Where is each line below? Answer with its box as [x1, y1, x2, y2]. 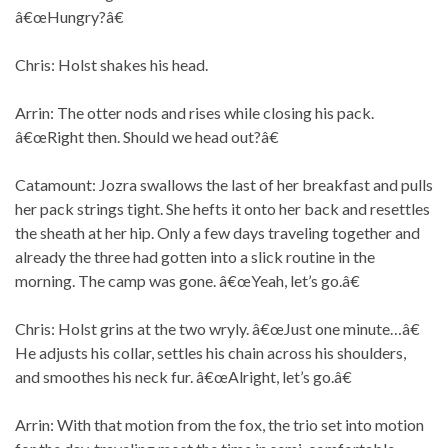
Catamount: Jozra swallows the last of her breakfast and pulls [15, 175, 433, 195]
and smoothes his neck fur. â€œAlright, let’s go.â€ [15, 367, 352, 387]
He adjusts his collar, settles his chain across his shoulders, [15, 343, 406, 363]
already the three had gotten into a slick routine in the [15, 247, 375, 267]
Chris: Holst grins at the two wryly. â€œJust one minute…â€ [15, 319, 420, 339]
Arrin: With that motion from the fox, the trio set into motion [15, 415, 424, 435]
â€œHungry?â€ [15, 7, 124, 27]
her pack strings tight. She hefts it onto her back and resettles [15, 199, 430, 219]
